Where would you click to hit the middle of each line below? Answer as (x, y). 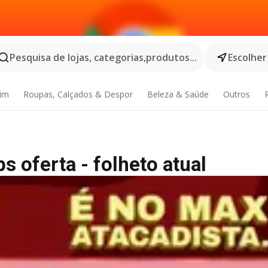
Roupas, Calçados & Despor (78, 94)
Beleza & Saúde (178, 94)
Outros (236, 94)
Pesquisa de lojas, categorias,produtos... (103, 57)
